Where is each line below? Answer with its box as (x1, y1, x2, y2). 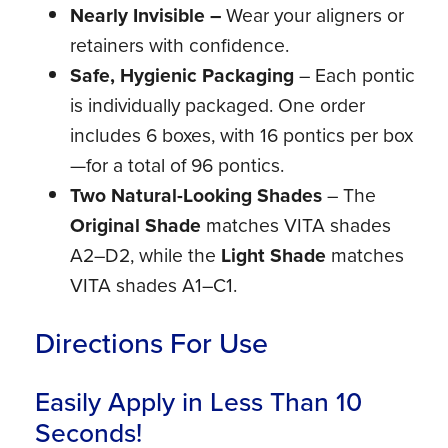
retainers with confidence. (70, 30, 290, 58)
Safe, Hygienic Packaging (70, 60, 295, 89)
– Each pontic (294, 60, 416, 88)
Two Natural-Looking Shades (70, 180, 323, 209)
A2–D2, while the (70, 240, 222, 268)
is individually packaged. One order (70, 90, 366, 118)
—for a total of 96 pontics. (70, 150, 285, 178)
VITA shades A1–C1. (70, 270, 238, 298)
